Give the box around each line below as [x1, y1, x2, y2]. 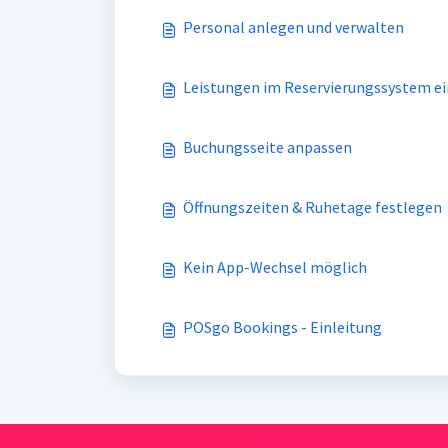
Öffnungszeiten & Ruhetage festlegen [183, 197, 442, 217]
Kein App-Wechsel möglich [183, 257, 367, 277]
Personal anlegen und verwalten [183, 17, 404, 37]
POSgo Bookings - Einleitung [183, 317, 382, 337]
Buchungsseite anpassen [183, 137, 352, 157]
